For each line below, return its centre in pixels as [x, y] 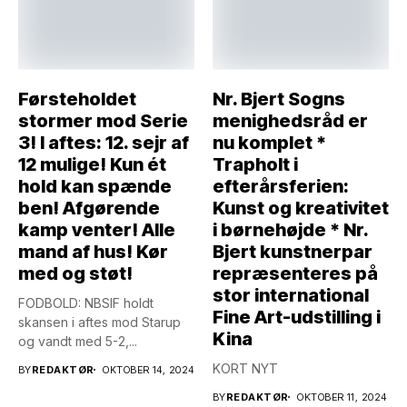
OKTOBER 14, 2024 [149, 369]
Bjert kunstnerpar [293, 251]
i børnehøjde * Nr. [291, 229]
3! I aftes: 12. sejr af [104, 142]
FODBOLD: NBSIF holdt [86, 303]
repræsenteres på [295, 273]
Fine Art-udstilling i [297, 317]
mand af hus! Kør [93, 251]
